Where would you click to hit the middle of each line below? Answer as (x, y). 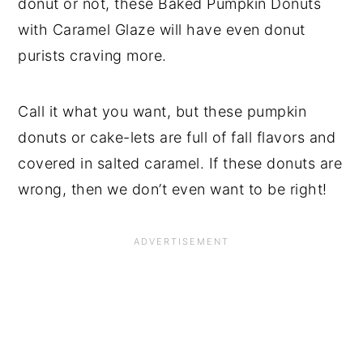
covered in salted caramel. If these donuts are (180, 163)
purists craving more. (92, 55)
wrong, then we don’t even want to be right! (173, 189)
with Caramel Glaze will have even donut (162, 29)
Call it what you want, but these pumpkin (162, 111)
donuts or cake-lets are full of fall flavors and (177, 137)
